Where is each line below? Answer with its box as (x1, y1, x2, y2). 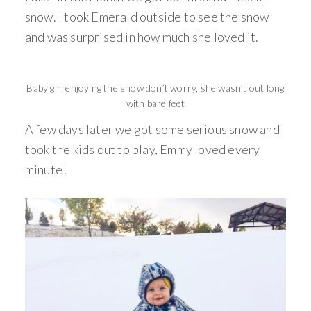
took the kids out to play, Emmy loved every (24, 141, 260, 157)
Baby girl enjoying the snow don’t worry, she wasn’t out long (26, 81, 285, 94)
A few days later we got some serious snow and (24, 121, 280, 137)
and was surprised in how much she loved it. (24, 28, 259, 44)
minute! (24, 161, 67, 177)
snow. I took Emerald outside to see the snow (24, 8, 269, 24)
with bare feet (126, 96, 185, 109)
